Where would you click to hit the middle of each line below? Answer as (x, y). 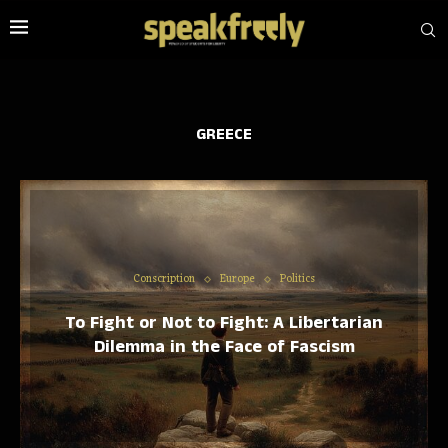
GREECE (224, 134)
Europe (237, 279)
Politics (297, 279)
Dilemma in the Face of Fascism (224, 347)
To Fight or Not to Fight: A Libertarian (224, 323)
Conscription (164, 279)
